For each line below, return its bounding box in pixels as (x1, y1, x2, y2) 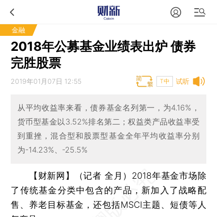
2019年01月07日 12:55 (11, 77, 82, 85)
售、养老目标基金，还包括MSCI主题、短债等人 (11, 199, 206, 210)
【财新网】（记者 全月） (29, 170, 132, 181)
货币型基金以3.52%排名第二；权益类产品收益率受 (17, 117, 200, 127)
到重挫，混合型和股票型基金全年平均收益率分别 (17, 131, 200, 141)
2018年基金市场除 (132, 170, 206, 181)
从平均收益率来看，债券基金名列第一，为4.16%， (17, 103, 200, 113)
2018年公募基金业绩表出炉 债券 (11, 39, 196, 54)
